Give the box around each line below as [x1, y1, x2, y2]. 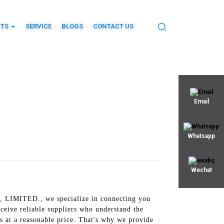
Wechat [190, 166, 212, 174]
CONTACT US [92, 22, 133, 30]
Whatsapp [187, 132, 215, 139]
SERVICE [25, 22, 51, 30]
